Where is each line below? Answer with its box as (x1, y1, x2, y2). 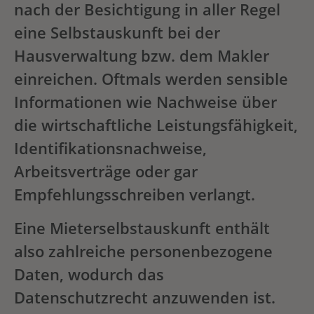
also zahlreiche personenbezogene (14, 240, 273, 262)
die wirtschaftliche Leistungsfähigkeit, (14, 114, 298, 137)
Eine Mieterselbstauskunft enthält (14, 217, 270, 239)
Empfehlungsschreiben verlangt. (14, 184, 255, 206)
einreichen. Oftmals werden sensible (14, 68, 288, 90)
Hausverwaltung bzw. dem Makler (14, 45, 269, 67)
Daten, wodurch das (14, 263, 164, 285)
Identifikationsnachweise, (14, 137, 207, 160)
